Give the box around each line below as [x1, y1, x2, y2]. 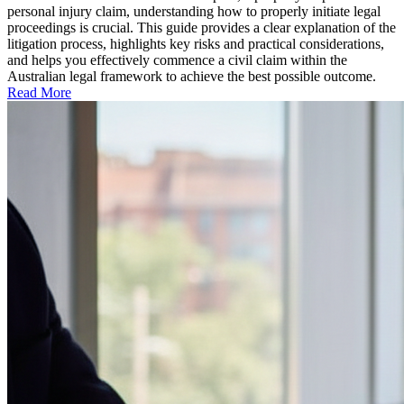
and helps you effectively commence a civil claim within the [7, 51, 347, 68]
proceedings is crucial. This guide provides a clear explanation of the [7, 19, 396, 35]
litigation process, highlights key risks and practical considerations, [7, 35, 384, 51]
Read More [7, 84, 71, 100]
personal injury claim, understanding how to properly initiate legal [7, 3, 381, 19]
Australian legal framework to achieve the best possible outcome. [7, 68, 376, 84]
